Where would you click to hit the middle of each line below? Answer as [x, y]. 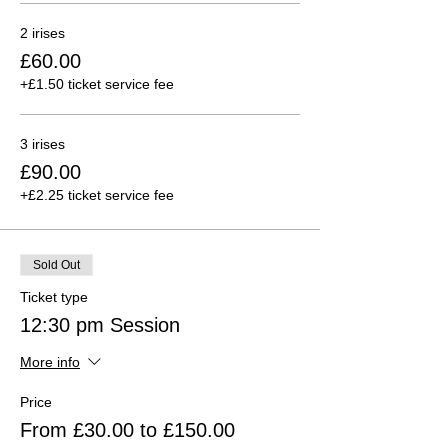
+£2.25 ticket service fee [97, 194]
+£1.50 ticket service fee [97, 83]
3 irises [42, 143]
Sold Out [56, 264]
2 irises [42, 32]
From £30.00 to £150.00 [127, 429]
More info [50, 362]
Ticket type [54, 296]
